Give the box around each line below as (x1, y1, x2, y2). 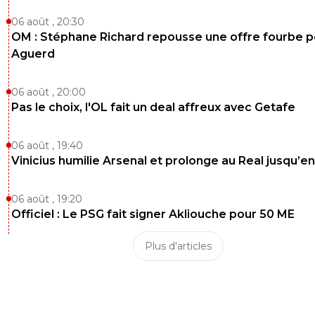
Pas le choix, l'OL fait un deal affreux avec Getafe (11, 100, 295, 114)
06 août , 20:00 (11, 85, 86, 98)
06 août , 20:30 (11, 15, 84, 28)
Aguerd (11, 46, 55, 60)
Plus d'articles (144, 239, 212, 252)
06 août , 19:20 (11, 192, 82, 205)
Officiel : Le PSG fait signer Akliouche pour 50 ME (11, 207, 295, 221)
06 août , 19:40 (11, 139, 83, 152)
